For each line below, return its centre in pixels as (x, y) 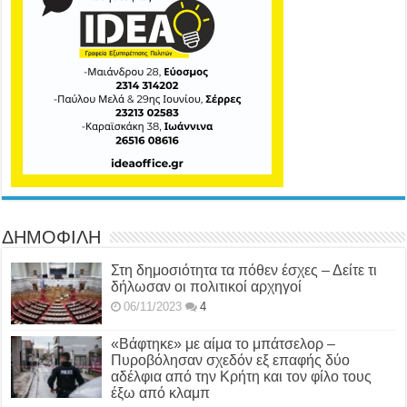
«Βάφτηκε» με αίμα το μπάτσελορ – (223, 344)
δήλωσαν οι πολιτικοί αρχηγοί (207, 287)
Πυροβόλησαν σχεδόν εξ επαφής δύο (231, 361)
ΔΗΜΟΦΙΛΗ (52, 239)
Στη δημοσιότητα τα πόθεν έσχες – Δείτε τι (244, 271)
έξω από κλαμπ (161, 393)
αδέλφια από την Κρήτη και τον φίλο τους (242, 377)
